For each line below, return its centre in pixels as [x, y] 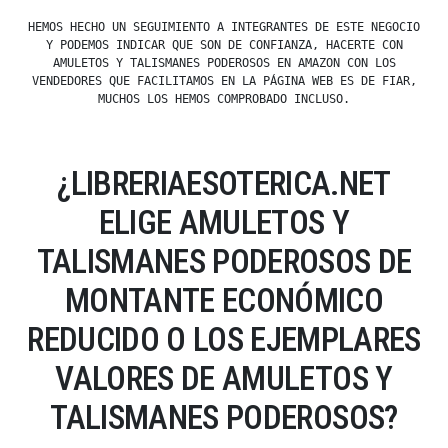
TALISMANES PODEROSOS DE [224, 262]
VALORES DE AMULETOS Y [224, 379]
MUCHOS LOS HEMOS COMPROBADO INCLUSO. [224, 99]
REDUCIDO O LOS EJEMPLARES [224, 340]
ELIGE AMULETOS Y [224, 223]
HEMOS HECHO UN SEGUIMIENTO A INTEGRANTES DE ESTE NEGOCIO [224, 27]
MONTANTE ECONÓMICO [224, 301]
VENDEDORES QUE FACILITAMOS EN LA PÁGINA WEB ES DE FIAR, [224, 81]
